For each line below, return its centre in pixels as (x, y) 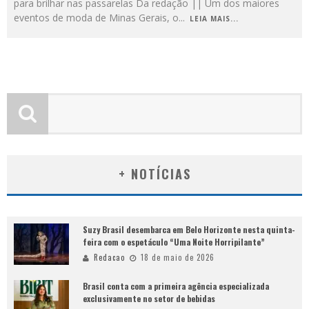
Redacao (109, 258)
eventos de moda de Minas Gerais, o (96, 18)
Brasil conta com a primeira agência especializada (176, 286)
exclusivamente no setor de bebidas (149, 299)
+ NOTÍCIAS (154, 174)
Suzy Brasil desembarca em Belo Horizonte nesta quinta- (189, 230)
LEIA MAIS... (214, 19)
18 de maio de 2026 (178, 258)
